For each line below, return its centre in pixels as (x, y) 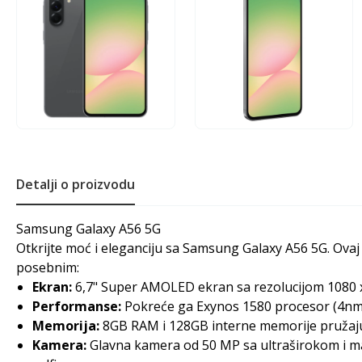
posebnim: (48, 267)
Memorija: (66, 326)
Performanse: (77, 306)
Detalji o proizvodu (76, 184)
